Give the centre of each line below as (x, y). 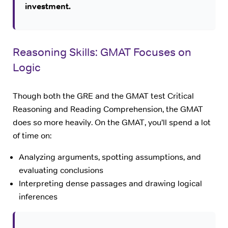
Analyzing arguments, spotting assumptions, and (110, 157)
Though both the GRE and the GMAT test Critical (103, 96)
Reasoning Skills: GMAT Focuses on (102, 52)
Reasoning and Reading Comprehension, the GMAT (108, 109)
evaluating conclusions (61, 170)
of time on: (32, 135)
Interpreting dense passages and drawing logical (110, 184)
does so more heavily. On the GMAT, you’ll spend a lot (112, 122)
